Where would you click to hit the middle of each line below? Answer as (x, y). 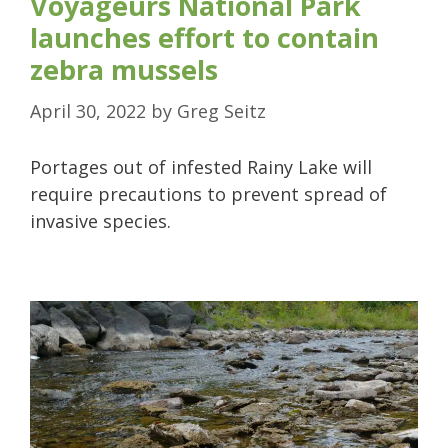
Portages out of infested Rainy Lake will (201, 167)
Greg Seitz (221, 111)
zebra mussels (124, 70)
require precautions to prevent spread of (208, 194)
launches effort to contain (204, 38)
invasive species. (100, 221)
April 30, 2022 (88, 111)
